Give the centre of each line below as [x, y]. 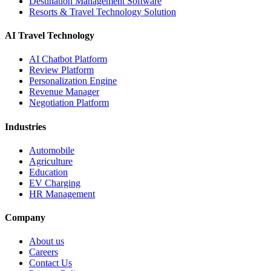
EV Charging [55, 183]
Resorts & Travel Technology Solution [103, 11]
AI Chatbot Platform [68, 59]
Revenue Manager [64, 92]
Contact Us [51, 263]
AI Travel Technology [50, 36]
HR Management [62, 194]
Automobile [52, 150]
